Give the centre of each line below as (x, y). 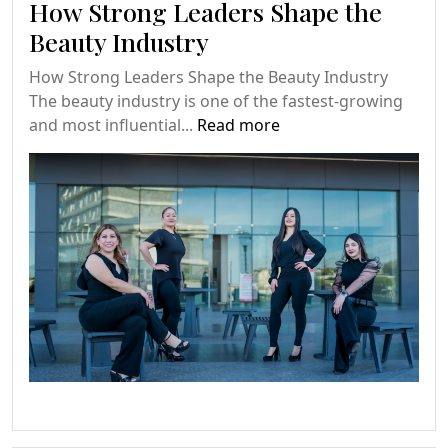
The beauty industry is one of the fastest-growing (216, 101)
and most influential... (113, 125)
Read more (238, 125)
